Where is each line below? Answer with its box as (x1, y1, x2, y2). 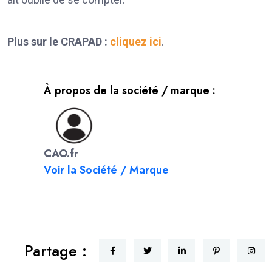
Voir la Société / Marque (44, 162, 169, 178)
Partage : (24, 240, 87, 262)
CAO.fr (44, 146, 78, 162)
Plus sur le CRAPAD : (7, 35, 110, 48)
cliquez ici (110, 35, 161, 48)
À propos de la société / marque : (44, 82, 216, 98)
